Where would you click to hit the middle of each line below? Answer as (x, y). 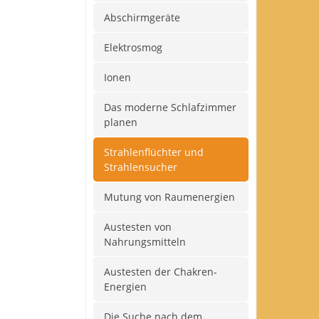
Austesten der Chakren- (161, 272)
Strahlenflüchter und (154, 152)
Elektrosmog (133, 47)
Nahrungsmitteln (145, 242)
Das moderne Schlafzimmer (170, 107)
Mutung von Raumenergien (169, 197)
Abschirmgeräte (142, 17)
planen (121, 122)
